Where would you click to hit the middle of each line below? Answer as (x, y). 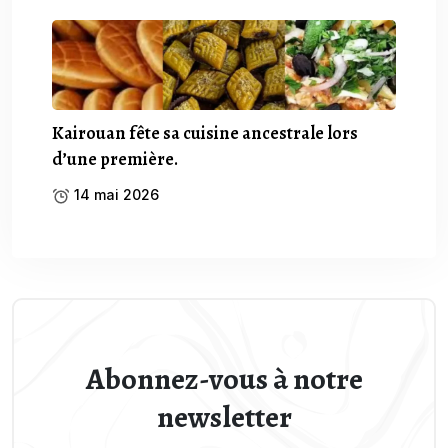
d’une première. (115, 158)
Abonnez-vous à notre (224, 378)
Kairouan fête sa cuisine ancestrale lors (205, 132)
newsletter (224, 416)
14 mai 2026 (114, 194)
